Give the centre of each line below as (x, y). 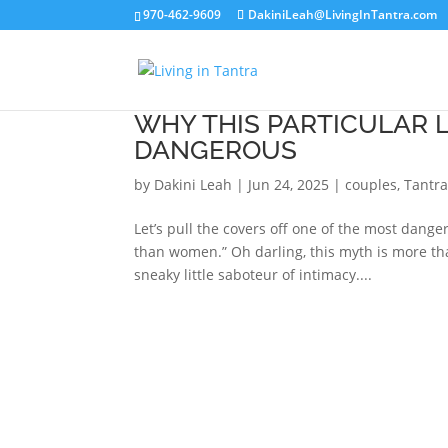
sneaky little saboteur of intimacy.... (253, 274)
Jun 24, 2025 (289, 184)
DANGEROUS (216, 150)
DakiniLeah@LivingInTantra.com (343, 14)
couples (371, 184)
